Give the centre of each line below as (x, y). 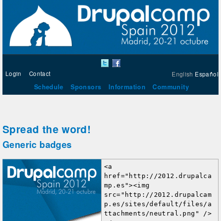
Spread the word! (47, 129)
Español (207, 74)
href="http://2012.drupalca (158, 176)
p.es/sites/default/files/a (158, 204)
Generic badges (37, 144)
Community (171, 87)
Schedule (49, 87)
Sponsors (86, 87)
